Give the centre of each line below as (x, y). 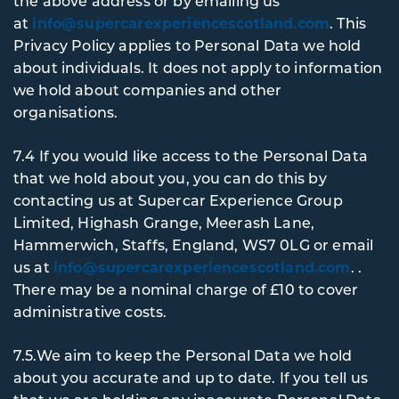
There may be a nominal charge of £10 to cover (186, 289)
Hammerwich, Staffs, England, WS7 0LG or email (194, 244)
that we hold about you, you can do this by (170, 178)
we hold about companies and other (148, 90)
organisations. (68, 112)
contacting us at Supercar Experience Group (178, 200)
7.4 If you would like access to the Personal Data (191, 155)
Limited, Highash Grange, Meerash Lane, (164, 222)
